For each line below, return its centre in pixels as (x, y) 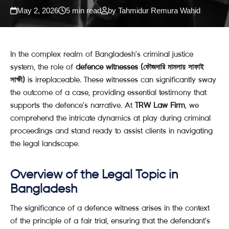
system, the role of (43, 67)
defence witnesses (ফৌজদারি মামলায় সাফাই (140, 67)
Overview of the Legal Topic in (94, 175)
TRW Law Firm (160, 105)
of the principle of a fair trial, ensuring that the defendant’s (110, 221)
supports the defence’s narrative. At (73, 105)
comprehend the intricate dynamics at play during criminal (110, 118)
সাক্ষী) (18, 79)
